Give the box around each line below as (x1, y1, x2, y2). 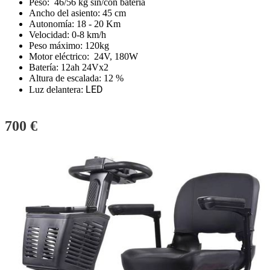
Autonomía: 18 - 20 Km (29, 19, 121, 30)
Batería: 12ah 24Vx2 (29, 62, 108, 73)
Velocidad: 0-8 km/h (29, 30, 106, 40)
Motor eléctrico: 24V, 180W (29, 51, 138, 62)
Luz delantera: (29, 84, 86, 95)
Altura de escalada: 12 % (29, 73, 124, 84)
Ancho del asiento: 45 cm (29, 8, 126, 19)
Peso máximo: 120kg (29, 40, 109, 51)
